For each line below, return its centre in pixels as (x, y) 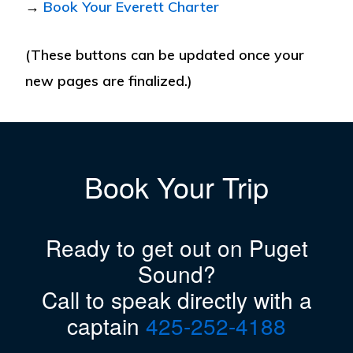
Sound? (176, 274)
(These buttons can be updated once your (165, 54)
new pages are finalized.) (109, 80)
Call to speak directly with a (176, 300)
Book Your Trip (176, 187)
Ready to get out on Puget (176, 248)
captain (106, 326)
